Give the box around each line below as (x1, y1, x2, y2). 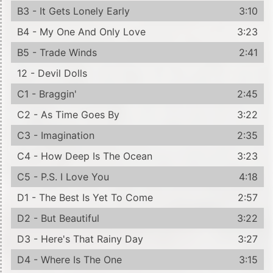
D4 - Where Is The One (17, 253, 122, 266)
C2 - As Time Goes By (17, 108, 119, 121)
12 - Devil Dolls (17, 66, 87, 79)
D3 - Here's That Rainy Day (17, 232, 143, 245)
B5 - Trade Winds (17, 46, 97, 58)
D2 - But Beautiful (17, 211, 99, 224)
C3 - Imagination (17, 129, 94, 141)
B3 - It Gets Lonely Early (17, 4, 130, 17)
